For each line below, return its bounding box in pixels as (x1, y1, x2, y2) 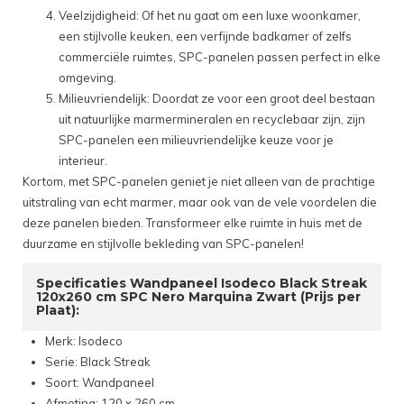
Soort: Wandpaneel (45, 375, 154, 390)
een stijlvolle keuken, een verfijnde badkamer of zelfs (59, 29, 352, 44)
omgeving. (59, 70, 116, 86)
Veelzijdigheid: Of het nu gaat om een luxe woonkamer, (59, 8, 361, 23)
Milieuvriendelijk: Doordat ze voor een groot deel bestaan (59, 91, 375, 106)
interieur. (59, 153, 107, 169)
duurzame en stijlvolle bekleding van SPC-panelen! (23, 236, 304, 252)
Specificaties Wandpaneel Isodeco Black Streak (36, 275, 367, 292)
